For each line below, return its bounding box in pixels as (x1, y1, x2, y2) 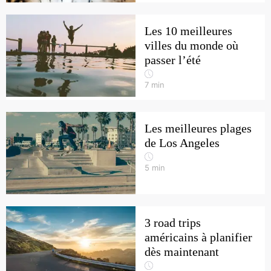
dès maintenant (145, 245, 219, 258)
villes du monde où (145, 39, 238, 52)
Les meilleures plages (145, 122, 252, 135)
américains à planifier (145, 230, 252, 244)
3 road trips (145, 216, 201, 229)
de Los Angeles (145, 136, 220, 149)
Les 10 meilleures (145, 24, 232, 38)
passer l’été (145, 53, 201, 67)
